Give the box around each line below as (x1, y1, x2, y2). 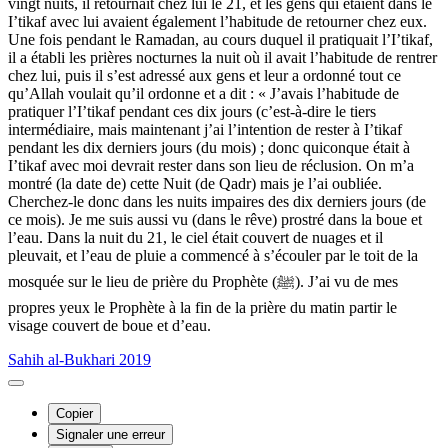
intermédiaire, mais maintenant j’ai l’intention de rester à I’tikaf (8, 121, 402, 139)
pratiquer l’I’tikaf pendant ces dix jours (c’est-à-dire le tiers (8, 103, 376, 121)
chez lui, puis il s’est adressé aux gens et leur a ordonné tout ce (8, 67, 401, 85)
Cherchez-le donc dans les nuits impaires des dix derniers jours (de (8, 193, 426, 211)
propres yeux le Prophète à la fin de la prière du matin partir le (8, 299, 397, 317)
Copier (56, 406, 93, 422)
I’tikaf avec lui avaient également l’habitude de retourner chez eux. (8, 13, 427, 31)
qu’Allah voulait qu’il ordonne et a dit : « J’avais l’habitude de (8, 85, 399, 103)
